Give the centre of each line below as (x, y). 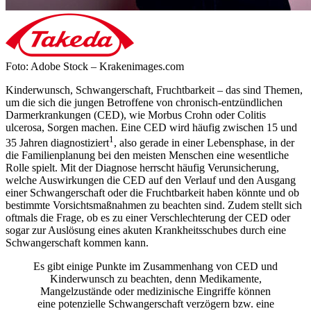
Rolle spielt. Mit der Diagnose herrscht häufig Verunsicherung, (142, 168)
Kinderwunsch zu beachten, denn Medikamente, (155, 279)
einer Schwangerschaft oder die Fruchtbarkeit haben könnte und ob (152, 193)
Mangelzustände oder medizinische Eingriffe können (155, 292)
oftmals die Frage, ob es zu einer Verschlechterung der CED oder (148, 218)
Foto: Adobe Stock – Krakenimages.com (95, 66)
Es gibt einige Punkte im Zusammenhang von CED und (155, 267)
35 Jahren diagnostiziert (57, 143)
